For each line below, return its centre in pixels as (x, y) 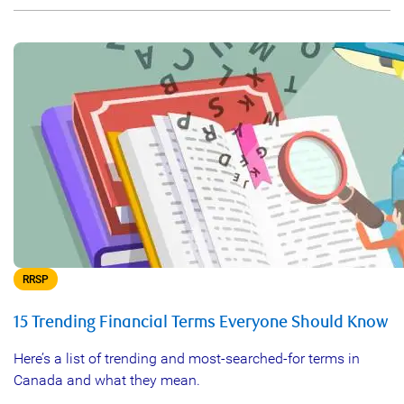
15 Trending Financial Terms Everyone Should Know (201, 322)
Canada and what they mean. (107, 380)
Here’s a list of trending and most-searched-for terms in (187, 358)
